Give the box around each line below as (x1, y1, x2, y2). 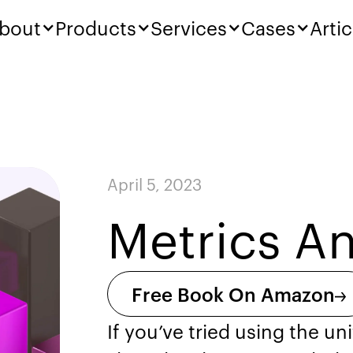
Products (55, 14, 137, 40)
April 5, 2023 (107, 173, 203, 195)
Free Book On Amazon (132, 281, 336, 307)
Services (150, 14, 228, 40)
